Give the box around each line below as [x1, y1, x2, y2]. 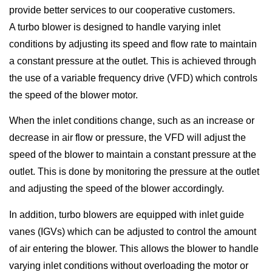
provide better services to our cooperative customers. [9, 4, 235, 15]
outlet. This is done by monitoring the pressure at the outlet [9, 166, 259, 177]
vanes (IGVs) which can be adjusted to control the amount [9, 226, 256, 237]
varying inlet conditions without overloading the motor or [9, 260, 248, 271]
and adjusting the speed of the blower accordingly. [9, 183, 224, 194]
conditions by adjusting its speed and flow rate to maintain [9, 38, 257, 49]
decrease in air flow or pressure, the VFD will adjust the [9, 132, 246, 143]
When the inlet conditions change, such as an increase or [9, 115, 254, 126]
